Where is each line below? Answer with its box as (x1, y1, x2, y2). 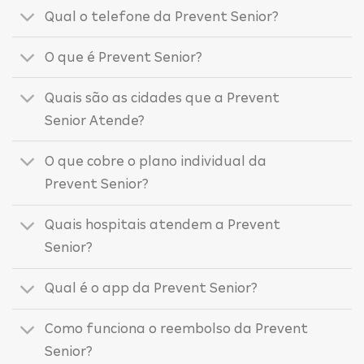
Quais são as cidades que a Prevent (45, 89, 280, 106)
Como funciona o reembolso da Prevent (45, 321, 309, 337)
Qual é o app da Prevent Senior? (45, 280, 258, 297)
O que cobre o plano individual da (45, 154, 267, 170)
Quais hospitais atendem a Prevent (45, 217, 281, 233)
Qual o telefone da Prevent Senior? (45, 8, 279, 24)
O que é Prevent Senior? (45, 49, 203, 65)
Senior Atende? (45, 112, 145, 128)
